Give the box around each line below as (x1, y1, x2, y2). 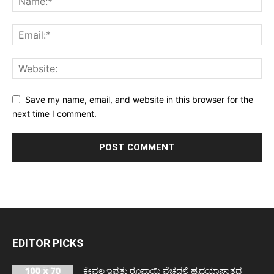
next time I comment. (12, 108, 97, 119)
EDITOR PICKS (12, 236, 83, 250)
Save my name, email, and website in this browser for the (25, 94, 253, 105)
